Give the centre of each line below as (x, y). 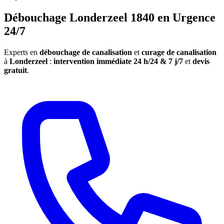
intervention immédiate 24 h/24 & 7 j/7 (118, 61)
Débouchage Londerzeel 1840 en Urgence (110, 17)
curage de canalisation (179, 52)
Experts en (22, 52)
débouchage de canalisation (86, 52)
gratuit (15, 70)
